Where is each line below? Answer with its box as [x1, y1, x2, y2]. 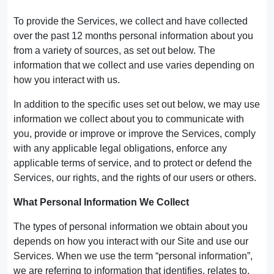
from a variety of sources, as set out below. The [13, 45, 215, 56]
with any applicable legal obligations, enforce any [13, 143, 227, 154]
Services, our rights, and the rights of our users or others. [13, 172, 256, 183]
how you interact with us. [13, 75, 120, 85]
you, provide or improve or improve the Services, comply [13, 128, 256, 139]
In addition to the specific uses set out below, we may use [13, 99, 260, 109]
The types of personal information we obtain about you [13, 221, 248, 232]
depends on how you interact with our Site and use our [13, 236, 248, 246]
